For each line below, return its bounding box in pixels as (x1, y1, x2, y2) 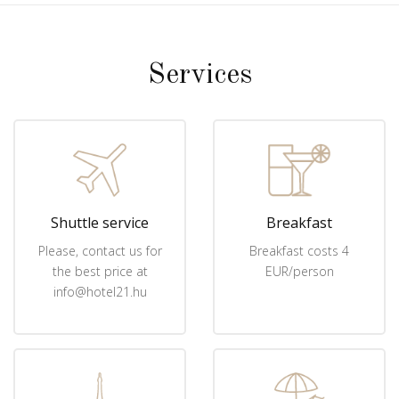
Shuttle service (51, 212, 149, 232)
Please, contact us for (37, 241, 162, 259)
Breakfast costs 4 (249, 241, 349, 259)
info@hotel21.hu (53, 282, 147, 300)
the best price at (52, 262, 148, 280)
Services (147, 61, 252, 90)
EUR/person (265, 262, 334, 280)
